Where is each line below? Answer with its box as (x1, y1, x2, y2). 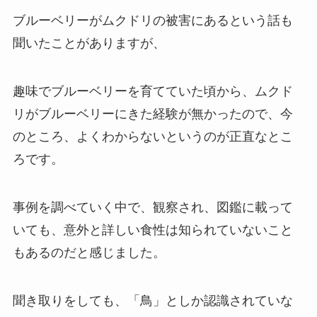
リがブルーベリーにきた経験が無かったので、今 (12, 107, 293, 122)
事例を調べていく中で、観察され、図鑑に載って (12, 200, 293, 215)
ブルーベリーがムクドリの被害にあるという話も (12, 13, 293, 28)
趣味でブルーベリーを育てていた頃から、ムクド (12, 84, 293, 99)
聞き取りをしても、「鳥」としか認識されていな (12, 293, 293, 308)
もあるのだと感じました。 (12, 246, 166, 260)
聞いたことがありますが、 (12, 36, 166, 51)
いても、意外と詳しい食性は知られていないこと (12, 223, 293, 238)
